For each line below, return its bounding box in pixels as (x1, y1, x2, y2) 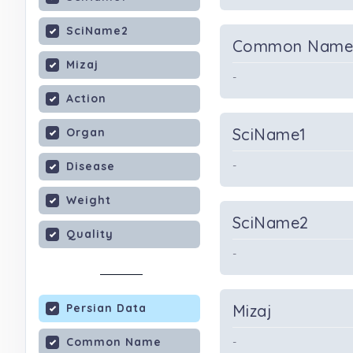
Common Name (66, 335, 162, 349)
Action (66, 91, 106, 106)
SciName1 (232, 124, 307, 144)
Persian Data (66, 301, 147, 315)
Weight (66, 193, 111, 207)
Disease (66, 159, 115, 173)
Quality (66, 227, 113, 241)
